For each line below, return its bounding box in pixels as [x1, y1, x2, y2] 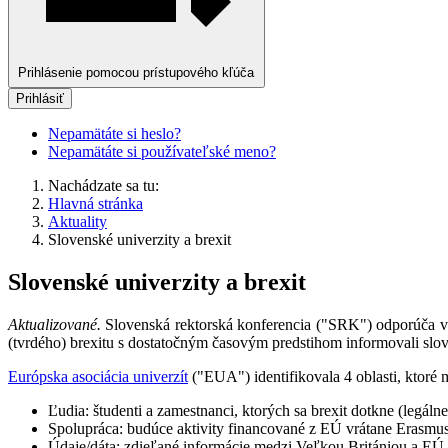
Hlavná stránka [48, 195, 143, 213]
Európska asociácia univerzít [8, 368, 188, 386]
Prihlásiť [16, 91, 64, 107]
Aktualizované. [8, 316, 101, 334]
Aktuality [48, 213, 107, 231]
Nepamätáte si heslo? [48, 125, 181, 143]
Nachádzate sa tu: [48, 177, 167, 195]
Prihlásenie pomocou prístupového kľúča [18, 64, 255, 80]
